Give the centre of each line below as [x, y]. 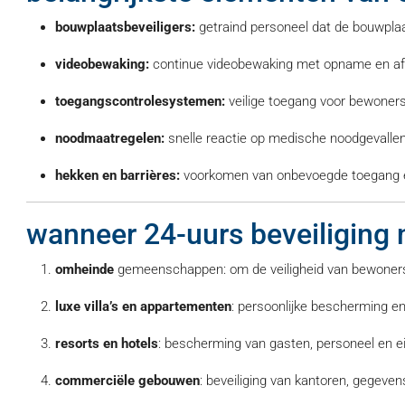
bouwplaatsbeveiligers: [125, 27]
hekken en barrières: [118, 175]
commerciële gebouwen [127, 381]
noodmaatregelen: [110, 138]
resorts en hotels [107, 344]
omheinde [85, 269]
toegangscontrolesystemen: [140, 101]
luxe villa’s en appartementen [143, 306]
